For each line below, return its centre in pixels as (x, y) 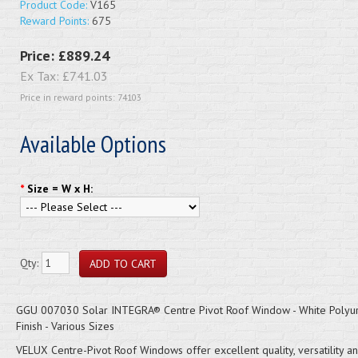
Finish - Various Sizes (65, 326)
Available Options (93, 143)
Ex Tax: (41, 76)
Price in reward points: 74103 (80, 97)
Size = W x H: (60, 189)
